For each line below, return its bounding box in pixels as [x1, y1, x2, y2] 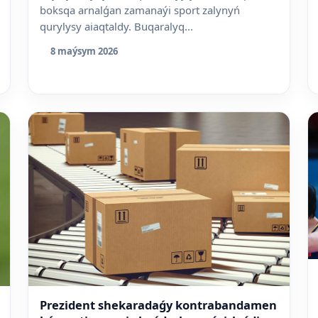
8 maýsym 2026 [50, 45, 119, 58]
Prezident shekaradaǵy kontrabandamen [40, 296, 278, 313]
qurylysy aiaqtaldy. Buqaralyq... [40, 18, 194, 33]
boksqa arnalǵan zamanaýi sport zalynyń [40, 2, 241, 17]
